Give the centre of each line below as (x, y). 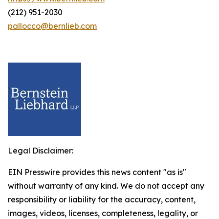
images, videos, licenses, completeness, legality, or (103, 213)
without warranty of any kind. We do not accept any (106, 186)
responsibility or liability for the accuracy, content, (102, 199)
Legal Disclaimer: (41, 151)
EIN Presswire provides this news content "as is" (97, 172)
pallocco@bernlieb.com (52, 26)
